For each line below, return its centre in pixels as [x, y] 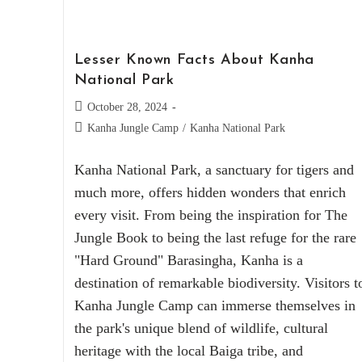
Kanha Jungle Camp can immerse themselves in [215, 306]
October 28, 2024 [127, 107]
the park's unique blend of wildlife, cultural [201, 328]
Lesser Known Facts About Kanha [194, 61]
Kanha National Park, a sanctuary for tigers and [214, 170]
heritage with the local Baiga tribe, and [188, 351]
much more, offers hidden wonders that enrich [210, 193]
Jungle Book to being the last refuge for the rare [215, 238]
